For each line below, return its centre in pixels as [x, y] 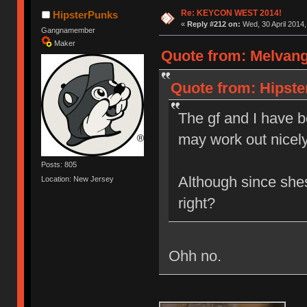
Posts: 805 [59, 164]
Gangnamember [69, 30]
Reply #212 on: [213, 24]
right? [196, 204]
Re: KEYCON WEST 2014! [231, 13]
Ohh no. [195, 256]
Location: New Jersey [78, 179]
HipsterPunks [85, 15]
